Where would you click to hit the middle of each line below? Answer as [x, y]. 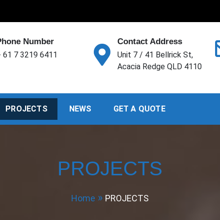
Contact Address [150, 41]
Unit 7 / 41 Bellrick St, [155, 55]
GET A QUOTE [139, 109]
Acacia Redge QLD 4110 [159, 67]
